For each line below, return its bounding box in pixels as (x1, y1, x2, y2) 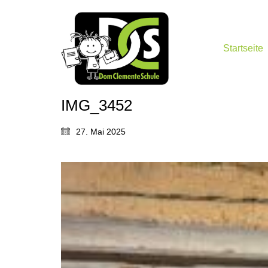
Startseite (223, 43, 263, 54)
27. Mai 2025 (76, 126, 126, 136)
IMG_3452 (61, 96, 132, 114)
